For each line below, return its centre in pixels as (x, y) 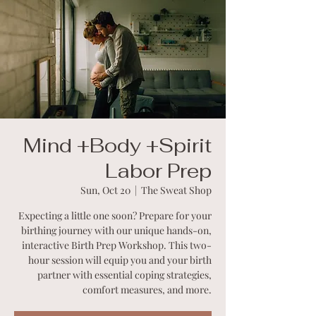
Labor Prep (158, 170)
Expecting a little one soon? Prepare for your (115, 215)
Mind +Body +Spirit (117, 145)
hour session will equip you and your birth (120, 260)
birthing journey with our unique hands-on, (116, 230)
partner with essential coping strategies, (124, 274)
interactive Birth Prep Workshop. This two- (117, 245)
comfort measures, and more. (147, 289)
